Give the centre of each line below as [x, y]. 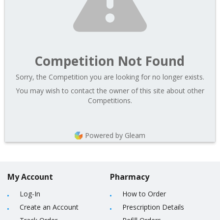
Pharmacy [130, 177]
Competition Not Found [109, 61]
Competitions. [110, 100]
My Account [30, 177]
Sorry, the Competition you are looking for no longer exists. [110, 77]
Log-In [30, 194]
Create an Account [49, 207]
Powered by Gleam [115, 135]
